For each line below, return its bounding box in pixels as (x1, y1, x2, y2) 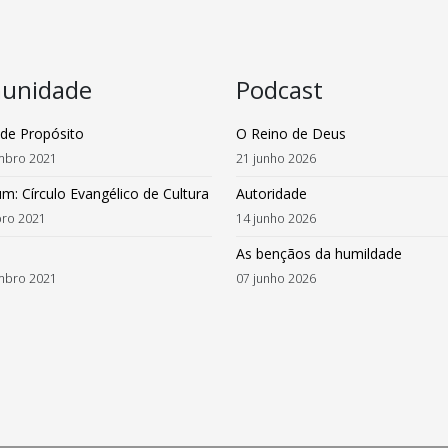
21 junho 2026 (236, 150, 316, 167)
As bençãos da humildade (236, 244, 402, 263)
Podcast (236, 73, 323, 106)
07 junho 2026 (236, 270, 316, 287)
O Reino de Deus (236, 124, 346, 143)
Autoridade (236, 184, 307, 203)
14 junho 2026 (236, 210, 316, 227)
